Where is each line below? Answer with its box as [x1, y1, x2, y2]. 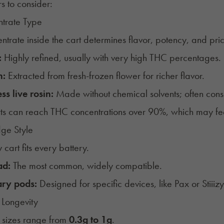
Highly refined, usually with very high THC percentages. [1, 50, 221, 64]
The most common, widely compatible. [10, 158, 162, 172]
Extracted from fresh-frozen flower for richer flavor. [5, 68, 204, 82]
